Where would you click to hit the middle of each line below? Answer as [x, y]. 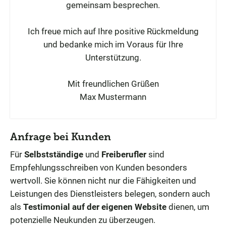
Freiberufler [124, 154]
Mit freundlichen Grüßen [113, 83]
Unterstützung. [113, 57]
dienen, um [188, 207]
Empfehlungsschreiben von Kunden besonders [99, 167]
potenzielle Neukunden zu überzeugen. [83, 220]
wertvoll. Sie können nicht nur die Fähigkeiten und [103, 180]
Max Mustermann [113, 97]
